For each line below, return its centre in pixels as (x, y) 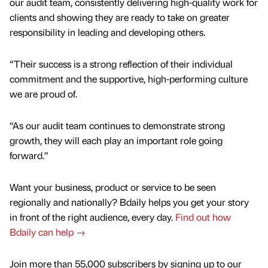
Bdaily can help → (48, 232)
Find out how (203, 217)
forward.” (29, 156)
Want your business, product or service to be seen (113, 187)
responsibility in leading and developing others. (107, 32)
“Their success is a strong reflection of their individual (121, 63)
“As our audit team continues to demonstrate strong (117, 126)
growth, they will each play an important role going (116, 141)
